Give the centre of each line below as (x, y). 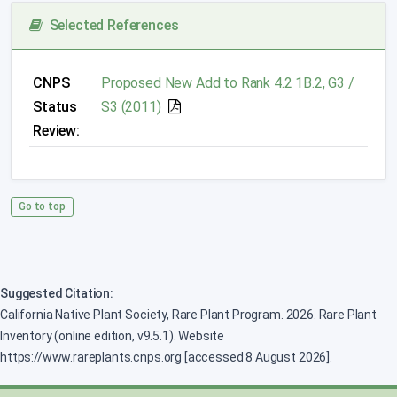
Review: (56, 130)
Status (55, 106)
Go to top (42, 206)
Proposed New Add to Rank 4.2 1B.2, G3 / (228, 82)
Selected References (110, 25)
